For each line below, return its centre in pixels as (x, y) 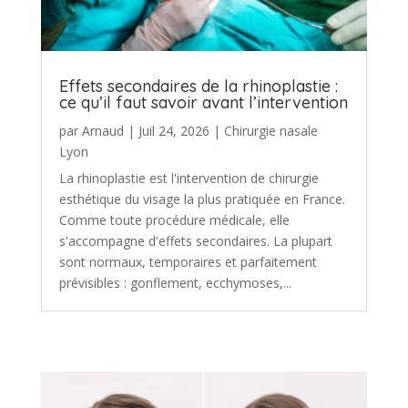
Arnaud (102, 130)
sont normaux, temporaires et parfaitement (188, 261)
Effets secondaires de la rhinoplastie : (198, 86)
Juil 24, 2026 (173, 130)
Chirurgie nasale (270, 130)
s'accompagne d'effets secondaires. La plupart (195, 240)
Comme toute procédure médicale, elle (174, 219)
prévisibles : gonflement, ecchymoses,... (175, 282)
